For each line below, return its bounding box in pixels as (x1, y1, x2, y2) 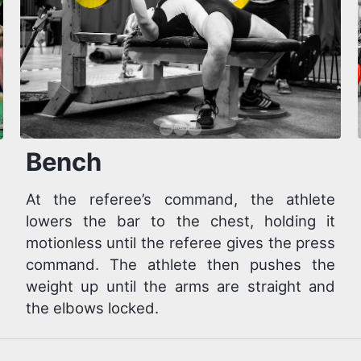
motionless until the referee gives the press (25, 234, 336, 252)
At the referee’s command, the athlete (25, 190, 336, 209)
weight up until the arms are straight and (25, 277, 336, 296)
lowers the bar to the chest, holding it (25, 212, 336, 230)
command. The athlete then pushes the (25, 255, 336, 274)
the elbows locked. (25, 299, 159, 317)
